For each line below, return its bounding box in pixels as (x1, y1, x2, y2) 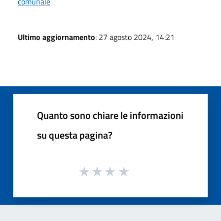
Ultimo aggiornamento (18, 31, 95, 43)
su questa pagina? (37, 127, 112, 143)
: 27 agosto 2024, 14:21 (95, 31, 175, 43)
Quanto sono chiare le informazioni (37, 107, 184, 123)
